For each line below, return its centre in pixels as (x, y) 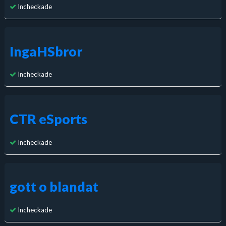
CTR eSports (48, 119)
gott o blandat (54, 186)
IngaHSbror (46, 51)
